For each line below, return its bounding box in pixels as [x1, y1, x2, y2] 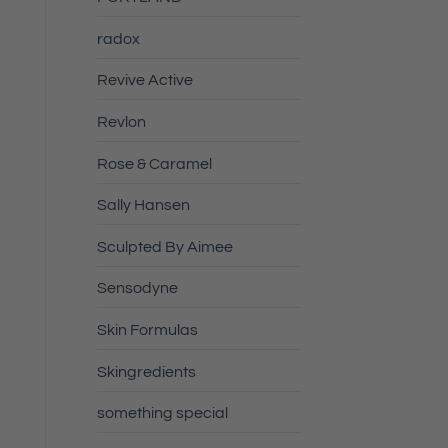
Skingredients [96, 363, 196, 380]
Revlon [96, 114, 146, 130]
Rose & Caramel [96, 155, 212, 172]
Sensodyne [96, 280, 178, 297]
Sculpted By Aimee [96, 238, 233, 255]
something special [96, 405, 228, 422]
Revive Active [96, 72, 193, 89]
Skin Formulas [96, 321, 198, 338]
